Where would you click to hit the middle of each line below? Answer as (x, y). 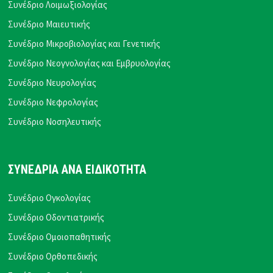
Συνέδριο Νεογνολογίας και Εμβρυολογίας (90, 63)
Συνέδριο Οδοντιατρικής (56, 218)
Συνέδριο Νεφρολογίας (53, 102)
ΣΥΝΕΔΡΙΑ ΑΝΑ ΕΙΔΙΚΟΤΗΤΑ (77, 170)
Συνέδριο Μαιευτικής (49, 24)
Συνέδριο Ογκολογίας (50, 198)
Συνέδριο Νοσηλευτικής (55, 122)
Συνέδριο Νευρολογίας (52, 83)
